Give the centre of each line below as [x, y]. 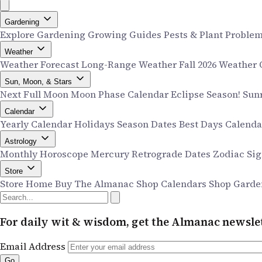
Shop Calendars [173, 184]
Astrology [22, 141]
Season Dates [148, 124]
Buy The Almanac [96, 184]
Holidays [96, 124]
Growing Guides [126, 35]
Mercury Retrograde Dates [152, 154]
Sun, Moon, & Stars [39, 82]
